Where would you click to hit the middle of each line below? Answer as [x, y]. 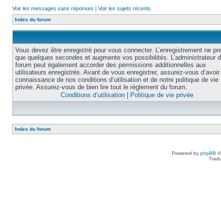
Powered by [186, 153]
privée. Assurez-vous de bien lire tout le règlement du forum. [101, 87]
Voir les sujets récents [125, 8]
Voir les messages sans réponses [53, 8]
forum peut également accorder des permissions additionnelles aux [111, 65]
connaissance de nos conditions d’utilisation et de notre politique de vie [117, 80]
